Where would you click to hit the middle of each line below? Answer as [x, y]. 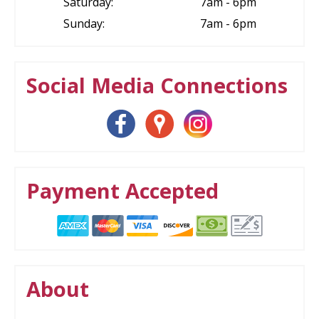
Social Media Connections [157, 85]
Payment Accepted [122, 191]
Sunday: [84, 24]
